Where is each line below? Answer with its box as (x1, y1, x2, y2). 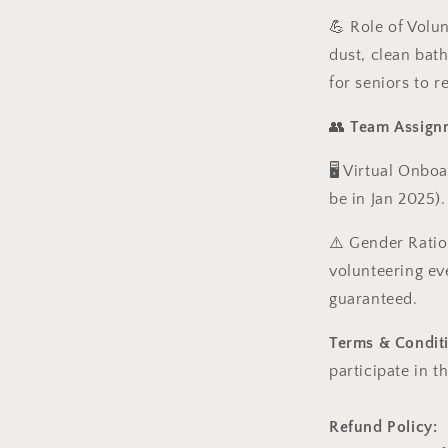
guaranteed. (329, 290, 418, 308)
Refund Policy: (329, 418, 438, 436)
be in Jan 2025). (329, 190, 446, 208)
